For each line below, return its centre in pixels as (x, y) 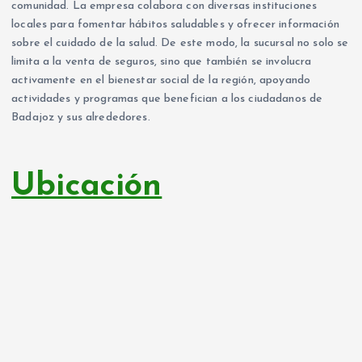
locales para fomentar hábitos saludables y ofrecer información (175, 25)
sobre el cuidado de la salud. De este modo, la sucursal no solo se (180, 44)
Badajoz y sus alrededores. (81, 118)
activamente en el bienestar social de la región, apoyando (161, 81)
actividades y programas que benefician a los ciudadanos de (167, 99)
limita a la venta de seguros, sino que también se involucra (162, 62)
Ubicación (87, 186)
